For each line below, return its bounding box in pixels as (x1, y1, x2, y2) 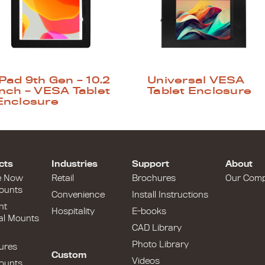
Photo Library (131, 240, 189, 249)
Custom (51, 250, 86, 260)
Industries (51, 159, 98, 169)
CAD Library (131, 223, 182, 232)
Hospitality (51, 206, 95, 216)
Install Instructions (131, 190, 208, 199)
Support (131, 159, 169, 169)
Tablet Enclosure (147, 85, 251, 96)
